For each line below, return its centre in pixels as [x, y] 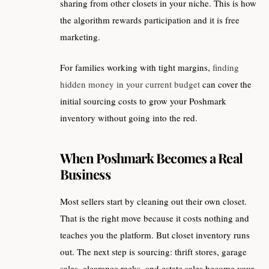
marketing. [80, 37]
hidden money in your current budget [130, 84]
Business [85, 174]
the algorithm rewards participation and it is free [150, 20]
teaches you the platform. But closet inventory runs [155, 235]
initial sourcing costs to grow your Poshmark [143, 101]
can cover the [226, 84]
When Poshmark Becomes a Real [152, 158]
